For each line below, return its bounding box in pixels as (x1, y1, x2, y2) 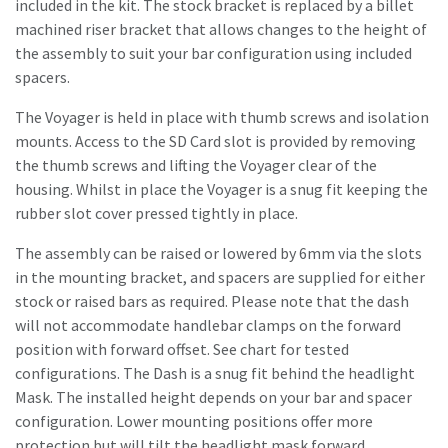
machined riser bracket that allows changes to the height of (15, 19, 427, 40)
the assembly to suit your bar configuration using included (15, 43, 412, 64)
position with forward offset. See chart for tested (15, 339, 349, 360)
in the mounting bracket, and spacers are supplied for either (15, 267, 425, 288)
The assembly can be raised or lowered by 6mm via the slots (15, 243, 422, 264)
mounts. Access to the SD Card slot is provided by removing (15, 131, 416, 152)
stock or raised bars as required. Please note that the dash (15, 291, 409, 312)
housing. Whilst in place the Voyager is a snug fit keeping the (15, 179, 428, 200)
